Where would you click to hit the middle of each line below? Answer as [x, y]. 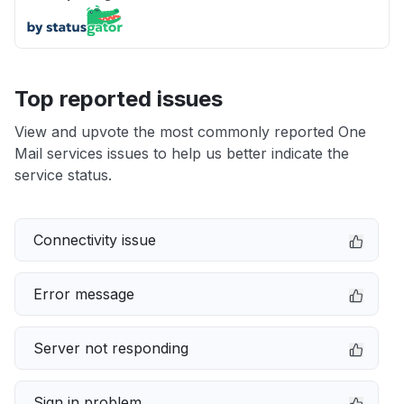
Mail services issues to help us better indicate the [182, 153]
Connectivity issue [95, 240]
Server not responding [111, 348]
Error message [84, 294]
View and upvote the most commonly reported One [190, 132]
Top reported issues [119, 99]
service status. [63, 175]
